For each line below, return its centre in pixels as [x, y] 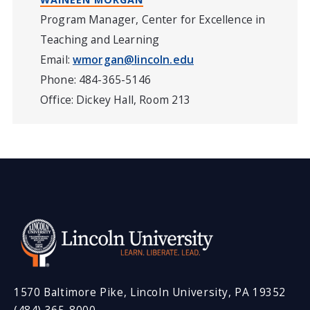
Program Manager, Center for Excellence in [153, 19]
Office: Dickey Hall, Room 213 [115, 100]
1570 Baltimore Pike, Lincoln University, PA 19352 [150, 292]
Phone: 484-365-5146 [95, 80]
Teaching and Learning [100, 39]
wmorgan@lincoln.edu [133, 60]
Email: [56, 60]
